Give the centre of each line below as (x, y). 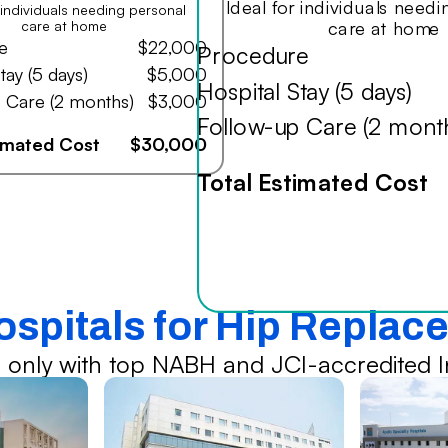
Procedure (252, 55)
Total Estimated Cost (312, 181)
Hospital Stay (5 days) (304, 90)
